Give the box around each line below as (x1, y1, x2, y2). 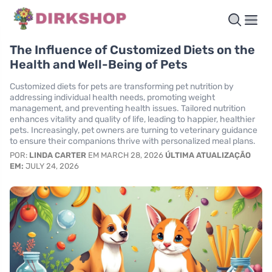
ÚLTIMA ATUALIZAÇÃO (165, 151, 251, 160)
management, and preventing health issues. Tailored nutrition (10, 103, 245, 114)
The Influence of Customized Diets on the (10, 42, 255, 58)
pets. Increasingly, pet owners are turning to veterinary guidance (10, 125, 257, 136)
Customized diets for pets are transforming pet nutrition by (10, 81, 234, 92)
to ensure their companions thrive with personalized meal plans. (10, 136, 256, 147)
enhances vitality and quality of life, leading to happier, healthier (10, 114, 255, 125)
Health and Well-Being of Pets (10, 57, 188, 72)
